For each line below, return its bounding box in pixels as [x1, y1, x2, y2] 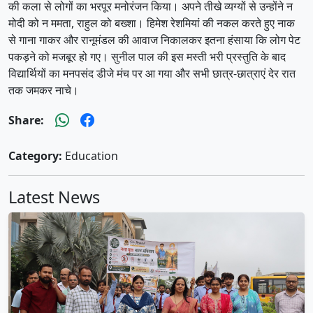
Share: [8, 112, 44, 129]
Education [62, 148, 118, 164]
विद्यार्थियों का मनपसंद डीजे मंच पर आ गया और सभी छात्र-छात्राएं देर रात [8, 66, 296, 82]
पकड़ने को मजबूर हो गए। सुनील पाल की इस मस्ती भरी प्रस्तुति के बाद [8, 49, 286, 65]
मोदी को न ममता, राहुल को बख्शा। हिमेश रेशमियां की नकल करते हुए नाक [8, 15, 295, 31]
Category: [8, 148, 62, 164]
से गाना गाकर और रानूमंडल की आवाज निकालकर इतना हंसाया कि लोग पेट [8, 32, 300, 48]
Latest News [8, 186, 100, 209]
